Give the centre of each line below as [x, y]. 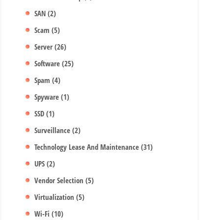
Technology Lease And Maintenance [88, 147]
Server [45, 47]
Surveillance [54, 130]
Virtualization [55, 197]
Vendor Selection [60, 180]
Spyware [48, 97]
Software [48, 63]
